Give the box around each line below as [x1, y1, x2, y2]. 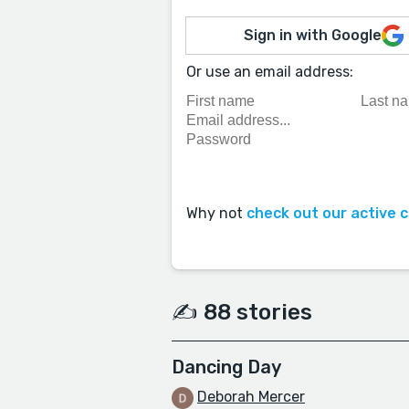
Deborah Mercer [197, 388, 305, 406]
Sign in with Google [244, 26, 383, 44]
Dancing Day [172, 356, 281, 379]
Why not [186, 204, 246, 223]
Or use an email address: [186, 63, 353, 80]
